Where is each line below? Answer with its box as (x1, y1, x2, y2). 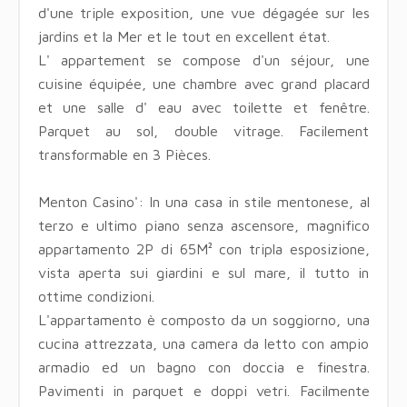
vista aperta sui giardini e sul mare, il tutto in (37, 263, 370, 281)
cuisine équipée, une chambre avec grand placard (37, 74, 370, 92)
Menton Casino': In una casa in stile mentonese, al (37, 193, 370, 210)
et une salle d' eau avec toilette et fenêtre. (37, 98, 370, 115)
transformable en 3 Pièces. (37, 145, 211, 163)
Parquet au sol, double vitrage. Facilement (37, 122, 370, 139)
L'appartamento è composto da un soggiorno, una (37, 311, 370, 328)
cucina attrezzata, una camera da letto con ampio (37, 334, 370, 352)
